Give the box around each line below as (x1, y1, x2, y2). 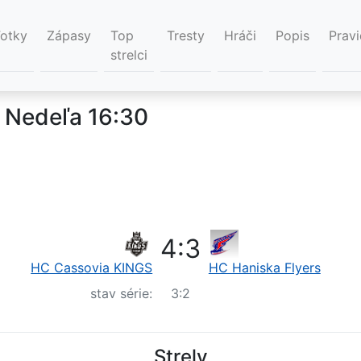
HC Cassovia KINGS (31, 259, 153, 276)
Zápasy (47, 27, 91, 44)
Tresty (167, 27, 205, 44)
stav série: (90, 285, 153, 302)
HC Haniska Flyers (208, 259, 321, 276)
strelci (110, 47, 147, 64)
